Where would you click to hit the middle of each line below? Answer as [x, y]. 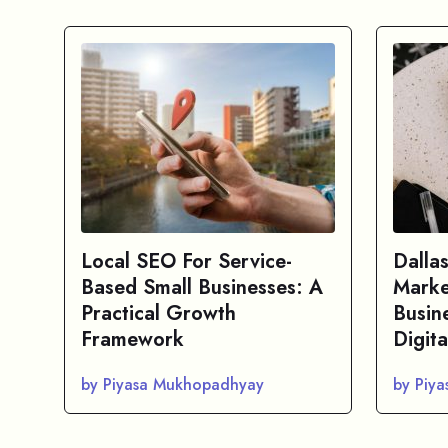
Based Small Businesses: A [202, 287]
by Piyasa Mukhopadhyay [172, 384]
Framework [132, 339]
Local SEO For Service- [186, 261]
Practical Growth [158, 313]
